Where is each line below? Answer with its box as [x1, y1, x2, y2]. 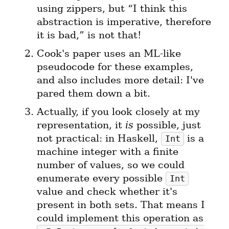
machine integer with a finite [37, 146, 178, 158]
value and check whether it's [37, 186, 177, 198]
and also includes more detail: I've [37, 74, 204, 86]
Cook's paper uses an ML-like [37, 48, 181, 60]
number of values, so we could [37, 159, 185, 171]
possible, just [133, 119, 201, 131]
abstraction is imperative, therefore [37, 16, 211, 28]
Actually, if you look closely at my [37, 106, 200, 118]
